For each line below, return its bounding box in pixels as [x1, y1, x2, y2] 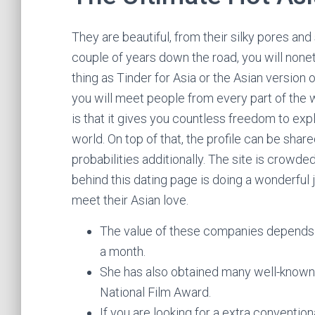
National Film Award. [100, 285, 211, 300]
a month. [100, 244, 146, 259]
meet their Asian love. [72, 193, 188, 207]
